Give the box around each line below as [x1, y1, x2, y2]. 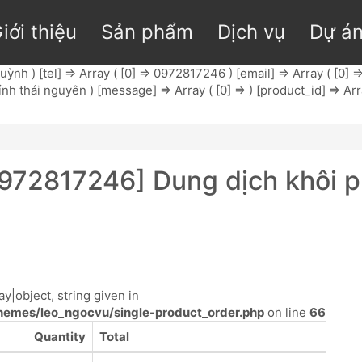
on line [264, 305, 309, 320]
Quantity [34, 329, 86, 344]
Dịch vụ [217, 20, 285, 44]
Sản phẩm [100, 20, 193, 44]
